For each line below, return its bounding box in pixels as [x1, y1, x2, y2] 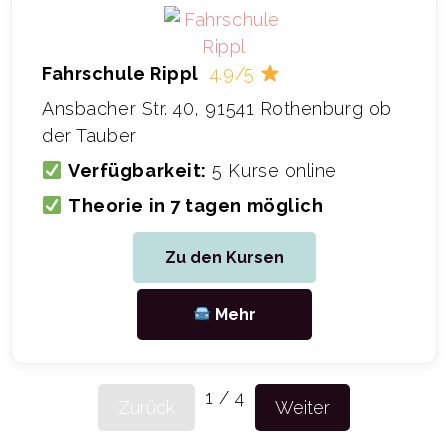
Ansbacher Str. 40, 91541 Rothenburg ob [42, 97, 392, 119]
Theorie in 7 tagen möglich [68, 194, 324, 216]
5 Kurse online [206, 159, 337, 181]
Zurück [117, 396, 175, 418]
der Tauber [42, 124, 137, 146]
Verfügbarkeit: [68, 159, 207, 181]
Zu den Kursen [164, 248, 284, 268]
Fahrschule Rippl [42, 62, 199, 84]
